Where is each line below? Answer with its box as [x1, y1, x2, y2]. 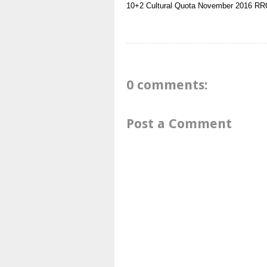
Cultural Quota [146, 1, 195, 11]
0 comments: [126, 77, 208, 92]
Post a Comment [126, 116, 232, 131]
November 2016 [198, 1, 252, 11]
